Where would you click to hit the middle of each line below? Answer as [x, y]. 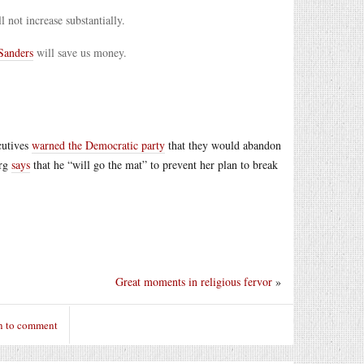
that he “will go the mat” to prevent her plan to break [154, 165]
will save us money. [80, 52]
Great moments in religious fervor [194, 281]
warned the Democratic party [98, 145]
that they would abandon [223, 145]
